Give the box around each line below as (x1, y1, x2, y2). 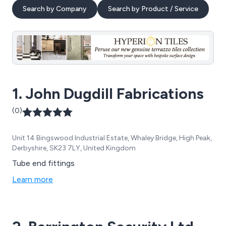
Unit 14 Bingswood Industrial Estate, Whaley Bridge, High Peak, (12, 133, 212, 142)
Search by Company (23, 5, 87, 13)
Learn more (12, 174, 53, 184)
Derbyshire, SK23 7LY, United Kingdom (12, 143, 136, 152)
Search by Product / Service (108, 5, 198, 13)
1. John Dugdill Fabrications (12, 84, 204, 103)
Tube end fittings (12, 158, 75, 168)
